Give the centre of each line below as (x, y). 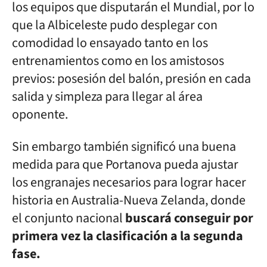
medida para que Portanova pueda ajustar (125, 164)
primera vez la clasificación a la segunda (128, 236)
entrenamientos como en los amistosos (118, 61)
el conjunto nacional (69, 218)
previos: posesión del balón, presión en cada (131, 79)
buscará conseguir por (189, 218)
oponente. (40, 114)
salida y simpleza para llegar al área (107, 97)
